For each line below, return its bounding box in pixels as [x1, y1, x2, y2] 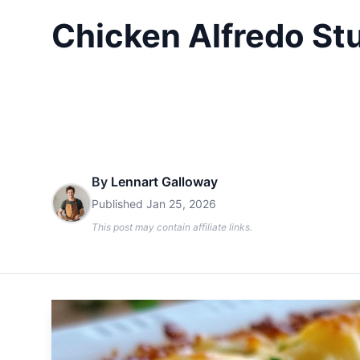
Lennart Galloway [111, 174, 218, 190]
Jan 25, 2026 [146, 197, 216, 211]
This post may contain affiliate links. [92, 221, 252, 233]
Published [92, 197, 146, 211]
